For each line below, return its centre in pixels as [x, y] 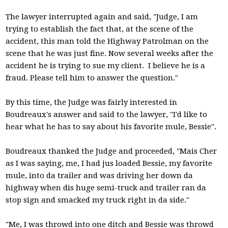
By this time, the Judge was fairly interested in [92, 102]
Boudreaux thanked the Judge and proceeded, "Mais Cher [111, 151]
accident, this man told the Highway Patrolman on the [107, 41]
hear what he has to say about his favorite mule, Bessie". [111, 127]
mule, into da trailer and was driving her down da [99, 176]
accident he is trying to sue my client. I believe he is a [106, 66]
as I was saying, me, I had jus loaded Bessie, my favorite [109, 163]
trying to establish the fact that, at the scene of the [100, 29]
